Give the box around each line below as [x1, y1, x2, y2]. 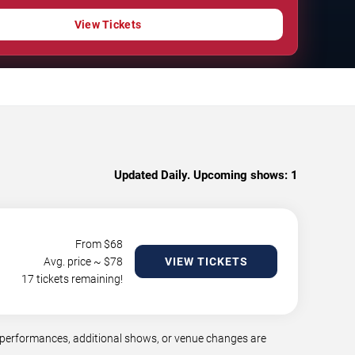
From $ [75, 237, 110, 250]
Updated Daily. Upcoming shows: [114, 167, 288, 182]
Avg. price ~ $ [44, 254, 110, 268]
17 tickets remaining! [21, 272, 123, 285]
